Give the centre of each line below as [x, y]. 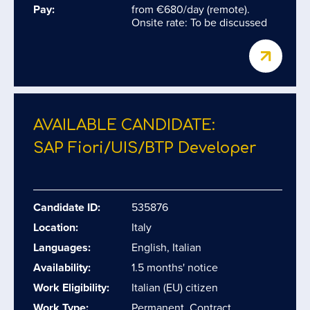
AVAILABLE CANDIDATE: [124, 125]
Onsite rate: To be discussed [199, 22]
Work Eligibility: [71, 288]
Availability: [62, 267]
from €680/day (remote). [191, 9]
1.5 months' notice [175, 267]
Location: [56, 227]
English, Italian [166, 247]
